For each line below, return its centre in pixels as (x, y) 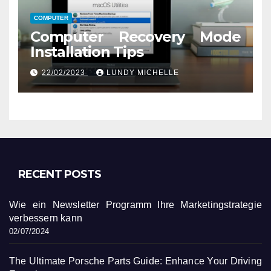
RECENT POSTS (60, 175)
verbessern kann (46, 218)
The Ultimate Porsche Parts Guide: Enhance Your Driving (135, 261)
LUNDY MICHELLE (143, 73)
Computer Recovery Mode (135, 36)
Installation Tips (87, 51)
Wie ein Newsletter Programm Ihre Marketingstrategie (135, 205)
